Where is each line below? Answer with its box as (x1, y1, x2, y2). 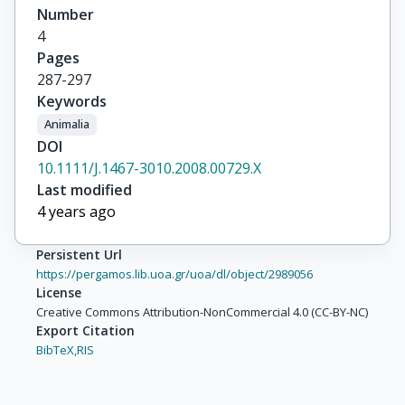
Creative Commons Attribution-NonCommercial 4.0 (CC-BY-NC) (36, 303, 368, 320)
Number (37, 5, 94, 24)
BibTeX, (36, 341, 77, 358)
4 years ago (37, 201, 116, 221)
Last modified (37, 179, 132, 200)
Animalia (44, 116, 89, 133)
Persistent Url (36, 245, 122, 263)
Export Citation (36, 321, 135, 339)
